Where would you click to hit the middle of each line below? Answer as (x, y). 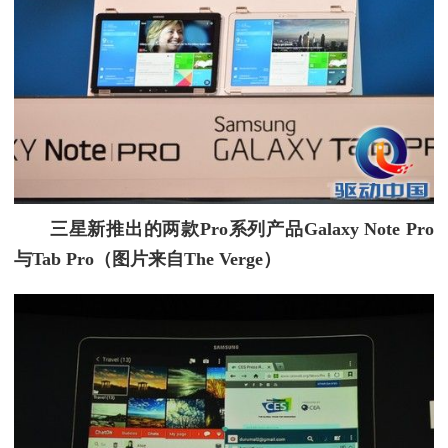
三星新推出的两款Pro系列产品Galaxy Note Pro (242, 228)
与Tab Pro (54, 258)
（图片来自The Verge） (187, 258)
